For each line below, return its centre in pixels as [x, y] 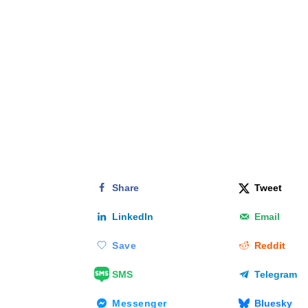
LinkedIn [133, 217]
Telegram [276, 275]
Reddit [270, 246]
